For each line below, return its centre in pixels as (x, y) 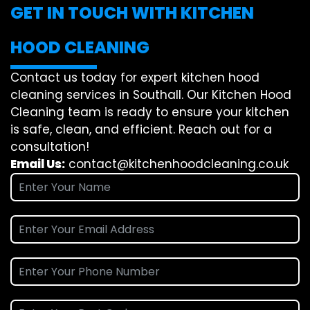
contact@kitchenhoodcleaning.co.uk (179, 164)
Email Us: (38, 164)
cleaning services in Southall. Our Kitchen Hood (151, 95)
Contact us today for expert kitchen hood (135, 78)
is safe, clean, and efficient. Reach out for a (141, 130)
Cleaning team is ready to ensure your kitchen (150, 112)
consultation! (50, 147)
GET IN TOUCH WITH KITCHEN (132, 13)
